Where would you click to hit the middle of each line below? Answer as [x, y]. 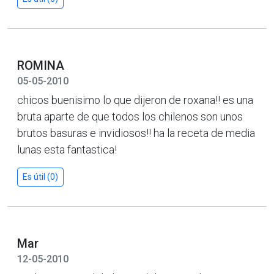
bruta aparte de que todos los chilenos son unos [130, 116]
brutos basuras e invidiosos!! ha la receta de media [136, 133]
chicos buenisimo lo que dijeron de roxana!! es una [135, 100]
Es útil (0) [40, 176]
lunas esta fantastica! [67, 149]
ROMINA [41, 65]
